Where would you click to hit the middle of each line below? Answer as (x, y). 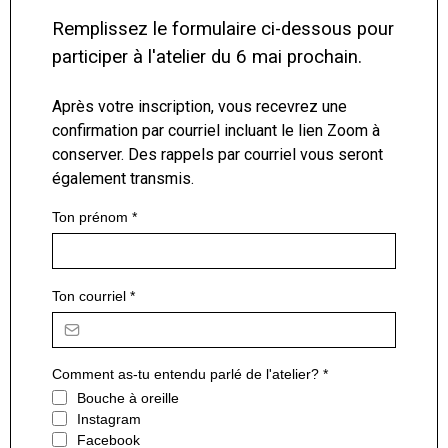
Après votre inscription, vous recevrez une (199, 106)
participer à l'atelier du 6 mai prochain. (207, 56)
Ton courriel (91, 295)
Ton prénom (92, 216)
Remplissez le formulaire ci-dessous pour (223, 28)
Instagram (109, 418)
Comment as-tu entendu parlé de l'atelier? (187, 373)
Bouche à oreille (128, 397)
